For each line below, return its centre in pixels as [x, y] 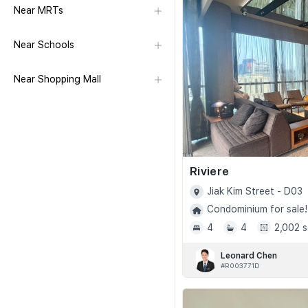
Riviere [210, 172]
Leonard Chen [249, 255]
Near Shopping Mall [57, 79]
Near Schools [44, 45]
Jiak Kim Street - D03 [255, 191]
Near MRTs [38, 10]
